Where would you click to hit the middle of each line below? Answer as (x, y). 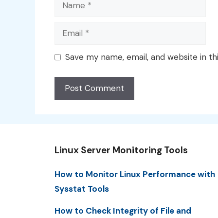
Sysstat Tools (82, 189)
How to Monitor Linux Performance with (135, 174)
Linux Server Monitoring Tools (121, 150)
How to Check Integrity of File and (123, 210)
